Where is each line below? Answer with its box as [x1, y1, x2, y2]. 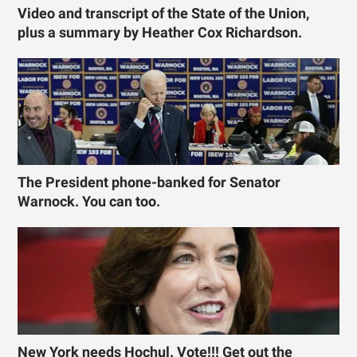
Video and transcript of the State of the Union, [18, 5, 310, 22]
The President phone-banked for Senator [18, 175, 281, 191]
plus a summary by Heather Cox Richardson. [18, 24, 303, 41]
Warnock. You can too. [18, 194, 161, 210]
